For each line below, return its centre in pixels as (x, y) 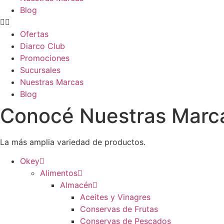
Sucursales (41, 70)
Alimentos (59, 173)
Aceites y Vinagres (115, 197)
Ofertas (35, 34)
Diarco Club (44, 46)
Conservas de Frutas (119, 209)
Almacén (76, 185)
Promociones (45, 58)
